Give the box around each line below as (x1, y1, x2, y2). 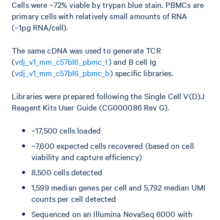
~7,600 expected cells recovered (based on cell (31, 140, 194, 151)
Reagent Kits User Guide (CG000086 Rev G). (12, 102, 169, 112)
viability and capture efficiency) (31, 151, 142, 162)
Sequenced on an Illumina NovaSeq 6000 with (31, 208, 193, 219)
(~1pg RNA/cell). (12, 22, 68, 32)
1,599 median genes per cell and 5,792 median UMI (31, 182, 206, 192)
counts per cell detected (31, 193, 116, 204)
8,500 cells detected (31, 166, 102, 177)
